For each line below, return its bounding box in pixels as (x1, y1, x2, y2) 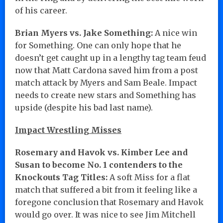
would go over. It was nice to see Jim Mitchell (15, 209, 196, 220)
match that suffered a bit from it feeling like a (15, 184, 197, 195)
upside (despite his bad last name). (15, 102, 153, 112)
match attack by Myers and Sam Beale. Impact (15, 77, 197, 88)
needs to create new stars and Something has (15, 90, 196, 100)
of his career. (15, 5, 67, 15)
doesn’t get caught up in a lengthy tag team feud (15, 52, 206, 63)
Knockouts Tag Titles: (15, 172, 108, 182)
